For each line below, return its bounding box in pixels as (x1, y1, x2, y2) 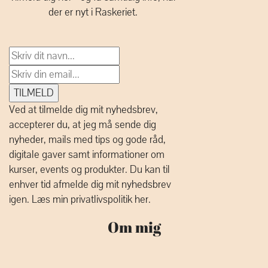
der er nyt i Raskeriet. (48, 5, 138, 19)
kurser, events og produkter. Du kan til (9, 163, 170, 176)
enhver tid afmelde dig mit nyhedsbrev (9, 178, 171, 191)
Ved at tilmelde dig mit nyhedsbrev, (9, 103, 158, 117)
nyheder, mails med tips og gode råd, (9, 133, 166, 147)
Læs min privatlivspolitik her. (32, 193, 151, 206)
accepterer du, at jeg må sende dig (9, 118, 156, 132)
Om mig (107, 217, 161, 237)
